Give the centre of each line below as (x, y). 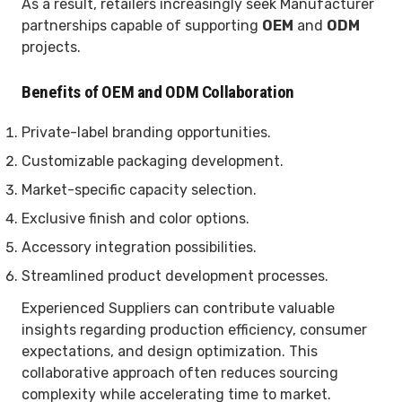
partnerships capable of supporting (142, 25)
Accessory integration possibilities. (139, 247)
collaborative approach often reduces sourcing (180, 372)
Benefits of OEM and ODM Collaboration (158, 92)
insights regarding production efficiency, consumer (194, 329)
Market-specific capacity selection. (139, 189)
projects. (51, 47)
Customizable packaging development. (153, 161)
